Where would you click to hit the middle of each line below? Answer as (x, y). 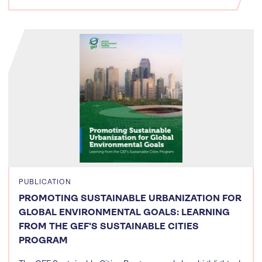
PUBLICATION (45, 182)
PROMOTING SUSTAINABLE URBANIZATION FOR (130, 198)
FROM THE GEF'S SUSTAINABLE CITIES (109, 226)
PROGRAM (43, 240)
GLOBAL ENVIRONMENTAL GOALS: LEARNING (124, 212)
